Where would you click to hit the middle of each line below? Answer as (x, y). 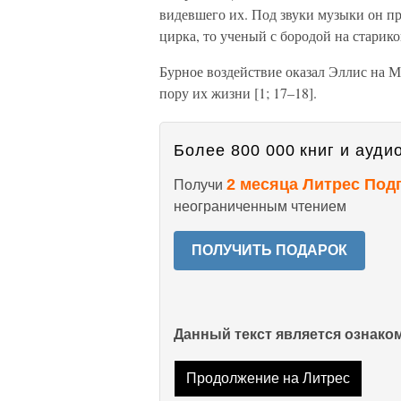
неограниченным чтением (260, 206)
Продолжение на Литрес (268, 379)
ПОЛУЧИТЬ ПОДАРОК (269, 250)
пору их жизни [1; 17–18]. (238, 93)
